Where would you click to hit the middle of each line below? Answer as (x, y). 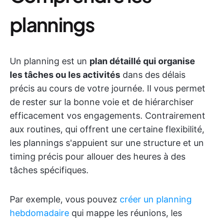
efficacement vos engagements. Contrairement (108, 116)
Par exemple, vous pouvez (65, 199)
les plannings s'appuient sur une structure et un (107, 143)
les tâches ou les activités (65, 75)
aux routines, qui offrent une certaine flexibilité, (107, 129)
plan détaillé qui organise (142, 61)
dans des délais (153, 75)
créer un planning (156, 199)
